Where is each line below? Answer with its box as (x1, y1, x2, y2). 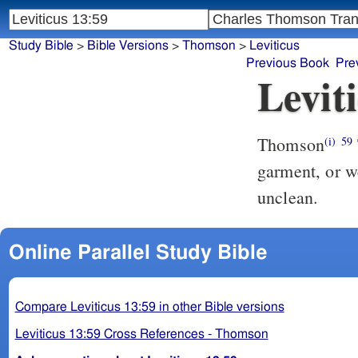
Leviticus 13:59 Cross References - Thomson (14, 327, 268, 340)
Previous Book (246, 57, 329, 70)
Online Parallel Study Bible (8, 242, 268, 263)
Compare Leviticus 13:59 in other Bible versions (14, 300, 284, 313)
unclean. (257, 185, 319, 209)
